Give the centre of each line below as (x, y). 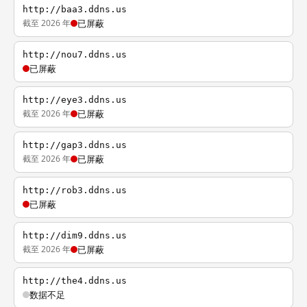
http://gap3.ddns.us (75, 145)
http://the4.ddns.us (75, 281)
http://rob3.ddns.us (75, 190)
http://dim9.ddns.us (75, 235)
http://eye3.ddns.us (75, 100)
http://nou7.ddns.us (75, 54)
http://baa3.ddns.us (75, 9)
